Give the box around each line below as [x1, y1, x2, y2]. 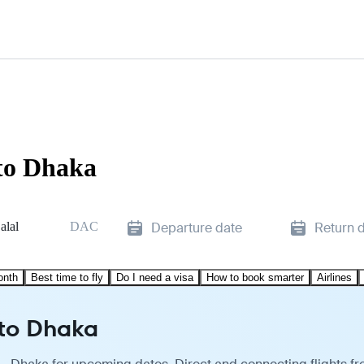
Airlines [317, 271, 352, 284]
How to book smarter [206, 271, 304, 284]
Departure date [151, 219, 242, 236]
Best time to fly [31, 271, 103, 284]
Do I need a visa [116, 271, 193, 284]
